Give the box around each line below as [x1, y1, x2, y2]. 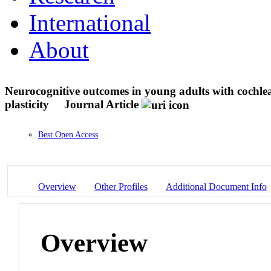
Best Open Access [38, 130, 98, 140]
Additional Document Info [166, 181, 267, 192]
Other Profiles [94, 181, 148, 192]
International [29, 9, 151, 36]
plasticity [5, 97, 52, 111]
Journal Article [64, 97, 139, 111]
